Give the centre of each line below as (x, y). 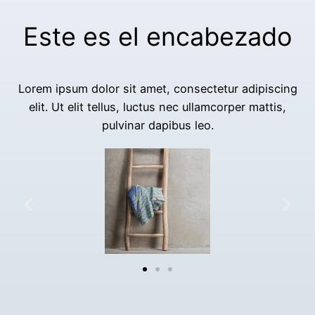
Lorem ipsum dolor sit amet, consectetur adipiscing (157, 89)
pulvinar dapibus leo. (157, 125)
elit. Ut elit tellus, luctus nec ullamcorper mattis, (157, 107)
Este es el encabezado (157, 37)
